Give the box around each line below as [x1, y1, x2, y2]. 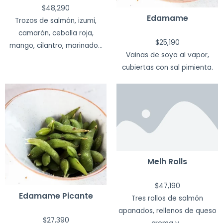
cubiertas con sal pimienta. [121, 62, 213, 72]
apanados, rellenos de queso [118, 206, 217, 216]
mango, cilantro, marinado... [9, 41, 103, 51]
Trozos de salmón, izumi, [15, 16, 97, 26]
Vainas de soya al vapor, [125, 50, 209, 60]
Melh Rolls [147, 156, 187, 167]
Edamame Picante [18, 190, 93, 201]
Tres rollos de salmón [131, 194, 203, 204]
